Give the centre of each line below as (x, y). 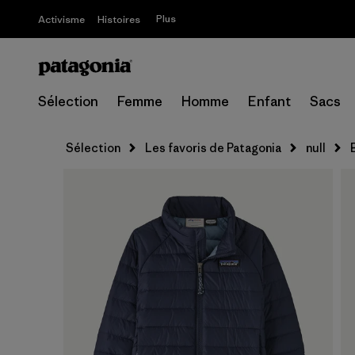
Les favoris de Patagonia (213, 148)
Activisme (61, 19)
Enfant (269, 101)
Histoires (119, 19)
